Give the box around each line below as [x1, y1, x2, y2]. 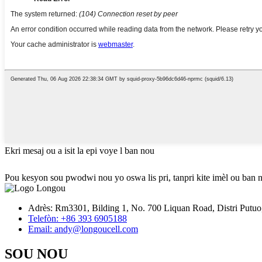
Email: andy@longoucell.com [28, 223, 138, 234]
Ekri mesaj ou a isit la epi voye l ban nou [5, 145, 154, 156]
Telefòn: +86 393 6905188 [28, 213, 127, 223]
